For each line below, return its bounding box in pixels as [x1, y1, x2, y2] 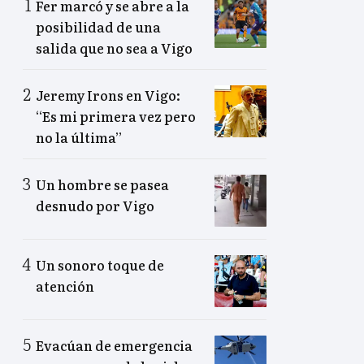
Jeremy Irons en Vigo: [36, 84, 180, 105]
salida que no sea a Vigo [36, 37, 193, 58]
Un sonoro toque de [36, 254, 164, 275]
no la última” [36, 127, 122, 147]
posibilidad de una [36, 16, 161, 37]
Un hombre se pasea [36, 174, 169, 194]
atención [36, 275, 94, 296]
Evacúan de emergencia [36, 335, 193, 355]
